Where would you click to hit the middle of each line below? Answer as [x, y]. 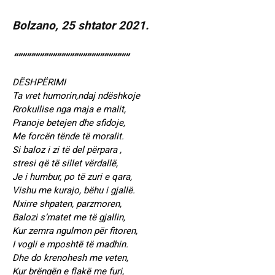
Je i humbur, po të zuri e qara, [72, 177]
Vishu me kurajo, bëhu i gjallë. [74, 191]
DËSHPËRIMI [39, 83]
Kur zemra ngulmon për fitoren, [75, 231]
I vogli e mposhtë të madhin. [70, 245]
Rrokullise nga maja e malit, [69, 110]
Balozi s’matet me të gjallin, [69, 218]
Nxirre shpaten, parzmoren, [67, 204]
